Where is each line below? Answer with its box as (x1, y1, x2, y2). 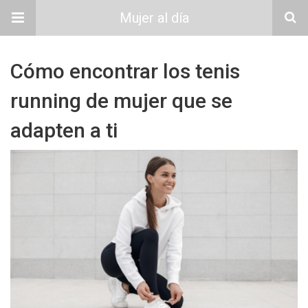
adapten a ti (10, 118, 118, 142)
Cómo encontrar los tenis (10, 59, 240, 83)
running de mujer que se (10, 89, 232, 113)
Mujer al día (119, 10, 189, 26)
